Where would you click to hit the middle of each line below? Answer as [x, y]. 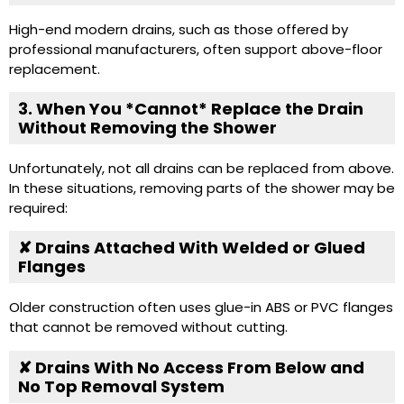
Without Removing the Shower [147, 127]
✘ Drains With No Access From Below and [191, 367]
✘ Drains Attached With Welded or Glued [192, 248]
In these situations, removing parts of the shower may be [202, 188]
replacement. [55, 69]
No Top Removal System [121, 386]
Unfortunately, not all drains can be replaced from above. [202, 168]
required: [38, 207]
